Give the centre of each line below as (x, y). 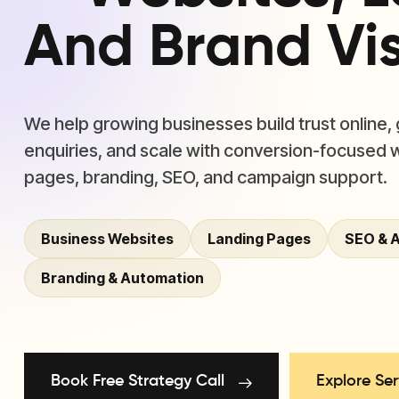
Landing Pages (259, 239)
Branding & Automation (122, 278)
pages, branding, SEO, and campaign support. (206, 177)
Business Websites (107, 239)
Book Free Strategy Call (138, 381)
